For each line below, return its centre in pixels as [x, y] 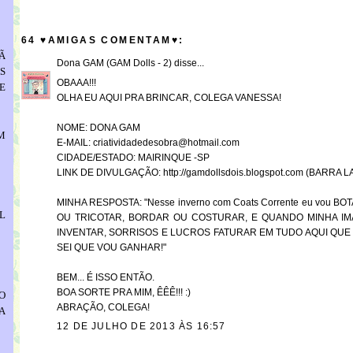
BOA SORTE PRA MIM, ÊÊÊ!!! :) [124, 293]
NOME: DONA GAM [98, 128]
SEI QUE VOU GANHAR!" [111, 248]
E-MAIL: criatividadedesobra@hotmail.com [148, 143]
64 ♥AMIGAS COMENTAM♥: [103, 41]
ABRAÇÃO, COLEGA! [103, 308]
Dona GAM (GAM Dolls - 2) [114, 63]
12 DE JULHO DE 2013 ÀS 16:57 [141, 327]
